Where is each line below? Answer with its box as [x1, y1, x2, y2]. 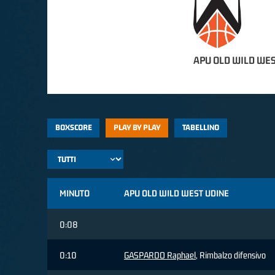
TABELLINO [182, 123, 219, 133]
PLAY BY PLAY [113, 123, 161, 133]
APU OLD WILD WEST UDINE [124, 188, 229, 199]
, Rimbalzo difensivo [196, 250, 266, 261]
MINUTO [60, 188, 90, 199]
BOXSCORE [55, 123, 92, 133]
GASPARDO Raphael [124, 250, 196, 261]
